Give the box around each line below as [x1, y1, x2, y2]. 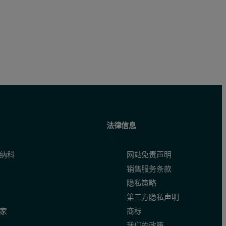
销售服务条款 [126, 165, 172, 174]
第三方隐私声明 [126, 193, 179, 202]
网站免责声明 [126, 151, 172, 159]
